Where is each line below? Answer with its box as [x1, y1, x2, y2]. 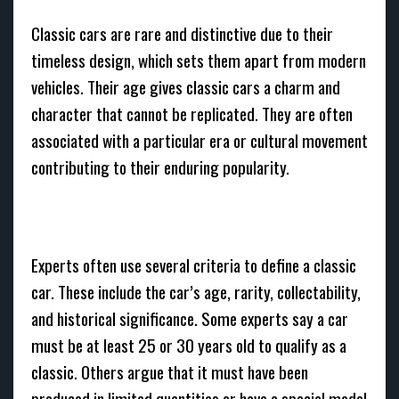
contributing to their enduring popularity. [31, 154, 289, 180]
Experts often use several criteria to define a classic [31, 252, 356, 278]
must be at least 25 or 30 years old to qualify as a [31, 332, 346, 358]
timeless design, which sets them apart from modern [31, 47, 366, 73]
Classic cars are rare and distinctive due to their [31, 20, 333, 46]
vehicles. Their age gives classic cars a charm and [31, 74, 340, 100]
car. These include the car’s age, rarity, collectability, [31, 279, 361, 305]
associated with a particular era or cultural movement [31, 127, 368, 153]
